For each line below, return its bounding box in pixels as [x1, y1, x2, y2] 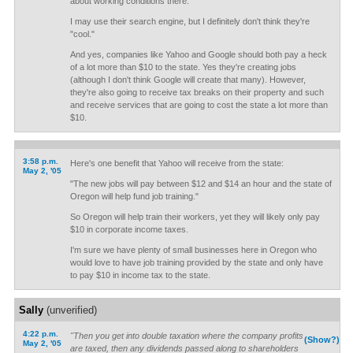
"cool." [69, 29, 95, 39]
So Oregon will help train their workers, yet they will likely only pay [69, 212, 320, 221]
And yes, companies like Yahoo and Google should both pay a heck [69, 50, 327, 59]
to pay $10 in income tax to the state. [69, 270, 210, 280]
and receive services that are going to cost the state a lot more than [69, 100, 328, 110]
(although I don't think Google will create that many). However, [69, 75, 306, 84]
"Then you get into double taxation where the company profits [69, 331, 303, 340]
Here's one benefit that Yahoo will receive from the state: [69, 158, 284, 168]
